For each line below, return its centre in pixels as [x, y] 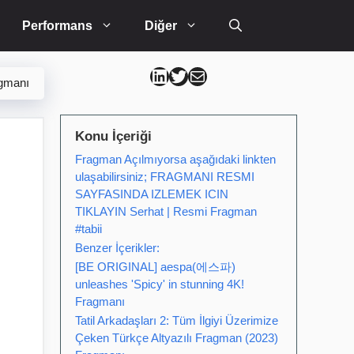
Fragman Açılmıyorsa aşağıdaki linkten [175, 159]
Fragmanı [100, 301]
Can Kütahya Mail [204, 75]
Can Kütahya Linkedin [184, 75]
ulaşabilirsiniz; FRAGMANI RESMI [165, 177]
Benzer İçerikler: [117, 248]
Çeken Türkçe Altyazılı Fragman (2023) [177, 338]
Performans [57, 26]
